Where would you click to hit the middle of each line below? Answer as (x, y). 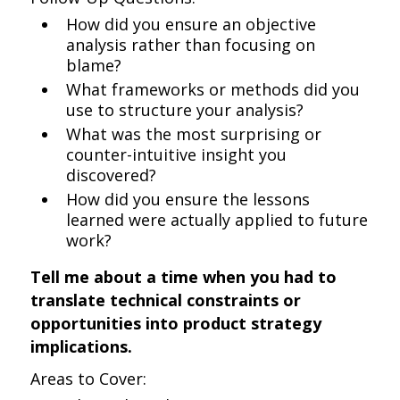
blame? (94, 65)
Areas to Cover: (89, 379)
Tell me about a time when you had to (184, 277)
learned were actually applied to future (217, 220)
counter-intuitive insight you (177, 154)
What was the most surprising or (194, 134)
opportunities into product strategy (176, 323)
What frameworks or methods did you (213, 89)
